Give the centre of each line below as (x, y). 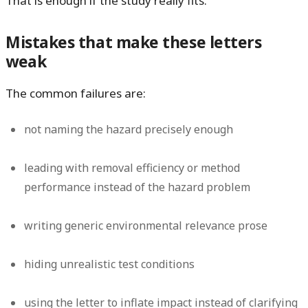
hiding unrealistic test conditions (110, 264)
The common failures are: (76, 93)
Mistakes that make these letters (134, 42)
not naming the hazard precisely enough (129, 129)
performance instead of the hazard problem (137, 187)
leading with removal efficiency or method (132, 167)
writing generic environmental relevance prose (146, 225)
